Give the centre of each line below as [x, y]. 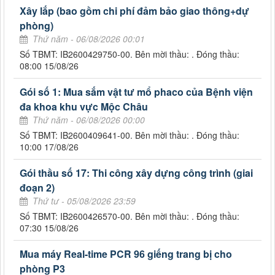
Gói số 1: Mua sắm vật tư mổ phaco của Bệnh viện [136, 92]
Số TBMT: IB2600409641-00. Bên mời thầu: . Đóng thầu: [130, 135]
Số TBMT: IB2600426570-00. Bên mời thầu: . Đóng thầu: [130, 216]
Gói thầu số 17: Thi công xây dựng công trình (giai [136, 173]
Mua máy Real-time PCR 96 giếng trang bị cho [126, 254]
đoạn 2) [37, 188]
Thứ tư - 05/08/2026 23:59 [84, 201]
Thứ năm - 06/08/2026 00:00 [89, 120]
